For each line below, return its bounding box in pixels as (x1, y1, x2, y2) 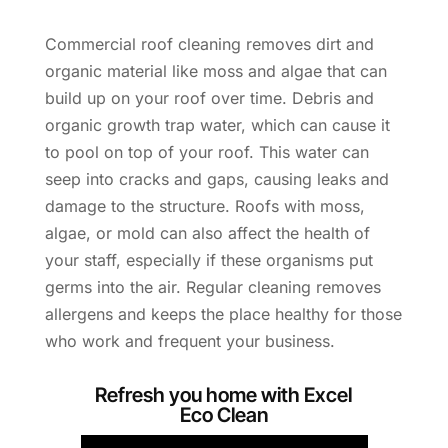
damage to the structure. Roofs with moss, (44, 196, 365, 217)
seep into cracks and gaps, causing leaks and (44, 169, 389, 190)
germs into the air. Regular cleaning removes (44, 277, 381, 298)
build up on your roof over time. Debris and (44, 88, 374, 109)
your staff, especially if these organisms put (44, 250, 373, 271)
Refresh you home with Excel (95, 383, 353, 408)
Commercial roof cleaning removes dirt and (44, 34, 374, 55)
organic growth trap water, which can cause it (44, 115, 390, 136)
